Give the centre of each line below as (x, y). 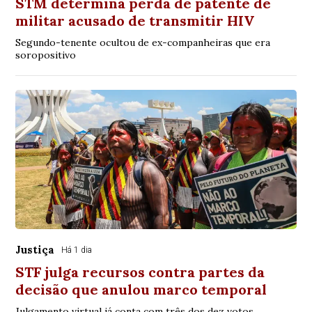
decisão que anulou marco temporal (141, 290)
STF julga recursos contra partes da (140, 272)
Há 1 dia (77, 250)
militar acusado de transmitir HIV (135, 21)
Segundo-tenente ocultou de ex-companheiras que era (143, 43)
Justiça (35, 250)
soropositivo (46, 55)
